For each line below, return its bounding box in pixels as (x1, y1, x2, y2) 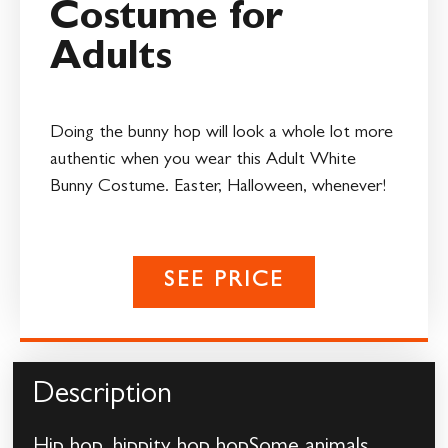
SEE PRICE (163, 271, 285, 294)
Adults (50, 40, 172, 81)
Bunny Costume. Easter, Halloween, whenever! (50, 178, 386, 197)
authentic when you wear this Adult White (50, 151, 356, 170)
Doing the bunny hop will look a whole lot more (50, 124, 393, 143)
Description (33, 382, 173, 413)
